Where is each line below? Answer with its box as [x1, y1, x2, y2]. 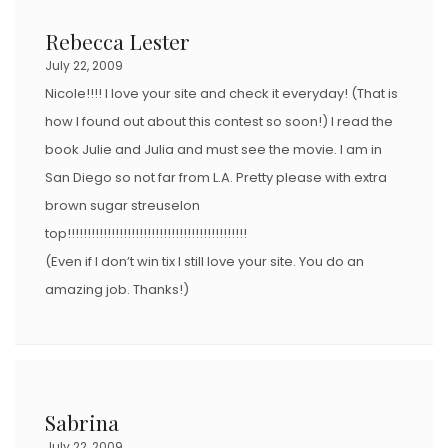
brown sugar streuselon [45, 195, 200, 215]
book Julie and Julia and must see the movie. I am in [45, 139, 382, 159]
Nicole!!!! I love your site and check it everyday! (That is [45, 83, 398, 103]
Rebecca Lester [45, 26, 190, 55]
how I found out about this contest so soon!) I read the [45, 111, 393, 131]
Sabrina [45, 407, 119, 436]
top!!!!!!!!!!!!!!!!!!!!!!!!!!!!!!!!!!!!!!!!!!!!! [45, 223, 247, 243]
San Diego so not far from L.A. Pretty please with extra [45, 167, 387, 187]
